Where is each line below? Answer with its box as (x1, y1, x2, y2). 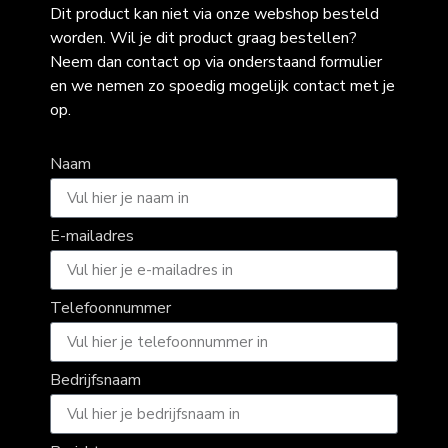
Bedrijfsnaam (50, 369, 141, 392)
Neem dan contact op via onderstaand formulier (50, 50, 382, 73)
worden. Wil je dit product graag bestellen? (50, 26, 357, 49)
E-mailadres (50, 225, 134, 248)
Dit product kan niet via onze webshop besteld (50, 2, 379, 25)
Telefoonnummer (50, 297, 171, 320)
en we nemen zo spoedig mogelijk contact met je (50, 74, 395, 97)
